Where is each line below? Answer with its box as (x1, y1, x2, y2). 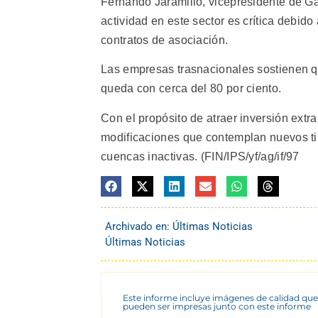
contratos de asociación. (101, 34, 229, 47)
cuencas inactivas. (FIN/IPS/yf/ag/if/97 (101, 150, 300, 163)
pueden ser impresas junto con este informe (123, 301, 311, 312)
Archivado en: (105, 220, 172, 234)
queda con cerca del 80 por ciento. (101, 82, 282, 95)
